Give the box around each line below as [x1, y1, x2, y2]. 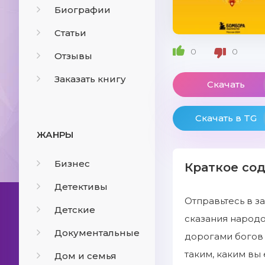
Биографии [54, 4, 111, 15]
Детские [54, 204, 95, 215]
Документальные [54, 227, 140, 238]
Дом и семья [54, 250, 117, 261]
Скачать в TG [195, 112, 257, 124]
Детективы [54, 181, 108, 192]
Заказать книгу [54, 73, 126, 85]
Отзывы [54, 50, 92, 62]
